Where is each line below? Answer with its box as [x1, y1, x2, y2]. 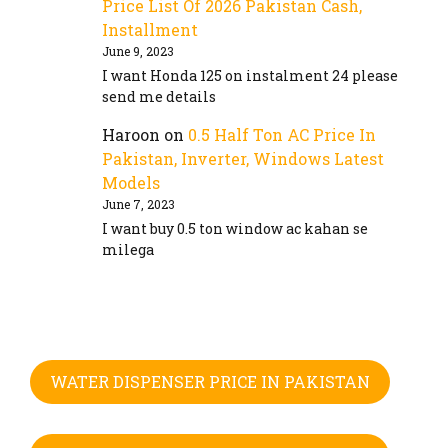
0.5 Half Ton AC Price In [188, 124, 376, 146]
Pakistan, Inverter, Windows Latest [102, 148, 384, 170]
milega [102, 240, 154, 260]
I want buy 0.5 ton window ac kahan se [102, 219, 368, 239]
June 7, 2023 [102, 196, 175, 213]
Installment [102, 19, 198, 41]
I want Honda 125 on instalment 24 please [102, 66, 398, 86]
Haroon [102, 124, 160, 146]
